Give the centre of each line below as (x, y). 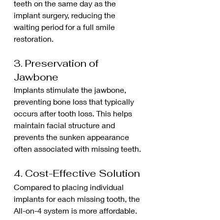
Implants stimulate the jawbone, (71, 89)
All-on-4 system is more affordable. (76, 210)
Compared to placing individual (70, 187)
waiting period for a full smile (65, 27)
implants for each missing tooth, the (78, 198)
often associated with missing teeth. (77, 148)
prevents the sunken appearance (72, 137)
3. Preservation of (57, 63)
